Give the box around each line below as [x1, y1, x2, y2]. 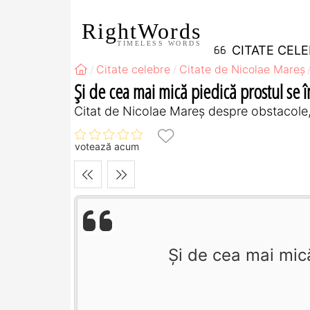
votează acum [75, 140, 139, 153]
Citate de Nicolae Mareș [179, 62, 305, 76]
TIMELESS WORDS [117, 39, 201, 47]
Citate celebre [96, 62, 171, 76]
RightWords [82, 18, 201, 44]
